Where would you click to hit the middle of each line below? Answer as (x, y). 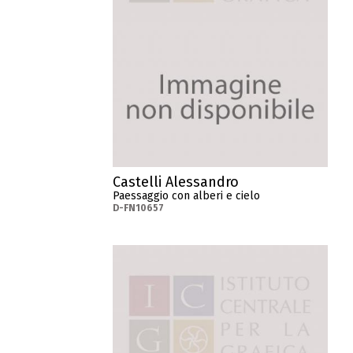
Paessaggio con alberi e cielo (187, 195)
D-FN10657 (139, 208)
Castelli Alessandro (176, 182)
